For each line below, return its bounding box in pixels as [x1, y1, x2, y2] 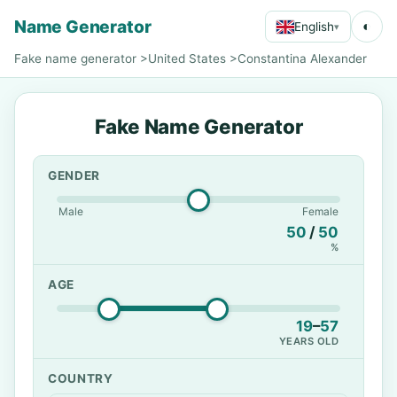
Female [302, 205, 339, 218]
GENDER [48, 168, 101, 183]
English [294, 19, 334, 34]
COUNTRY [48, 371, 113, 385]
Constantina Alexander [237, 51, 367, 66]
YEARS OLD [278, 335, 339, 347]
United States [148, 51, 226, 66]
